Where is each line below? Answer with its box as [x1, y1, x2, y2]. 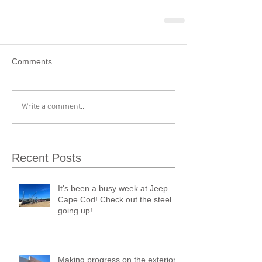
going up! [58, 205, 92, 215]
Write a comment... [22, 102, 86, 112]
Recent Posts [12, 151, 81, 164]
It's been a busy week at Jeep [58, 183, 168, 193]
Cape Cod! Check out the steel [58, 194, 171, 204]
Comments [12, 56, 52, 66]
